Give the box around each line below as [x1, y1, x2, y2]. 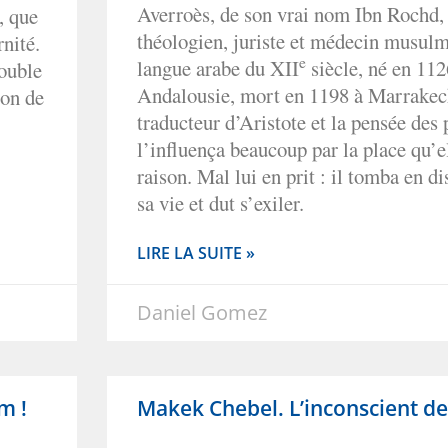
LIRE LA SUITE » [137, 241, 255, 264]
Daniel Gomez [137, 298, 267, 326]
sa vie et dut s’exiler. [137, 188, 304, 217]
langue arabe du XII [137, 53, 299, 82]
